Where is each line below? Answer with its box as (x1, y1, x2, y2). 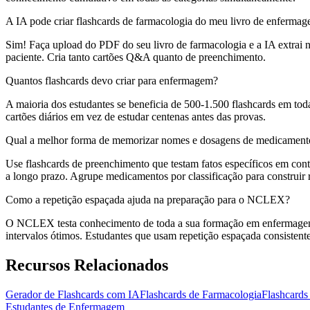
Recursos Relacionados (6, 255, 168, 274)
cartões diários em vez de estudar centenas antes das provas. (6, 111, 266, 122)
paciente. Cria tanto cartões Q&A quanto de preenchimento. (6, 51, 266, 63)
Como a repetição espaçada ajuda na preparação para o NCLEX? (6, 194, 290, 206)
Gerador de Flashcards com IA (6, 288, 140, 300)
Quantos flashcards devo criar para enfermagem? (6, 75, 218, 86)
